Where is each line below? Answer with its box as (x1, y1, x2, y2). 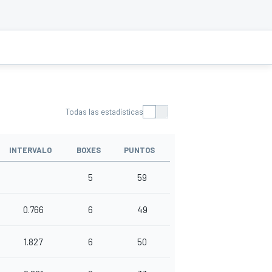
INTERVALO (9, 145, 52, 155)
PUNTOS (124, 145, 155, 155)
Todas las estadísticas (66, 107, 143, 117)
